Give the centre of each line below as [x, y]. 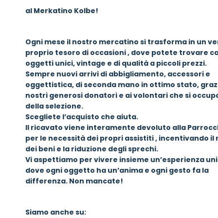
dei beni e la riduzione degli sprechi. [92, 149]
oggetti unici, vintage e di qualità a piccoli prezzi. [116, 63]
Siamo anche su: [56, 212]
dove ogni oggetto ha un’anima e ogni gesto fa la [117, 170]
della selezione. [54, 106]
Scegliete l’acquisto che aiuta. [82, 117]
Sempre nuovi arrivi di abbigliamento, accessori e [118, 74]
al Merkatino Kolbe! [62, 10]
